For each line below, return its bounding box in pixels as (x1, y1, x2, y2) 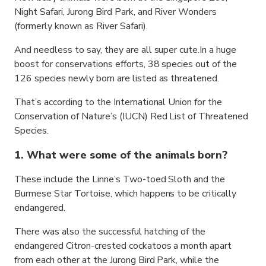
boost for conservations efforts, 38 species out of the (14, 58, 237, 71)
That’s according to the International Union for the (14, 96, 223, 109)
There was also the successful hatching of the (14, 225, 206, 238)
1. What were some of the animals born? (14, 148, 228, 162)
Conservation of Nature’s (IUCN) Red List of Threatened (14, 110, 249, 123)
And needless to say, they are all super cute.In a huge (14, 43, 237, 56)
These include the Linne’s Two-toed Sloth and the (14, 173, 226, 186)
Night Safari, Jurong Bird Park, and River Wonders (14, 5, 217, 18)
